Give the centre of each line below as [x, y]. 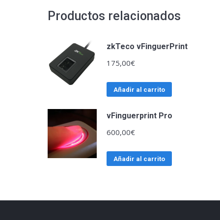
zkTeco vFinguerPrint [147, 46]
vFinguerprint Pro [139, 116]
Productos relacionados [114, 16]
